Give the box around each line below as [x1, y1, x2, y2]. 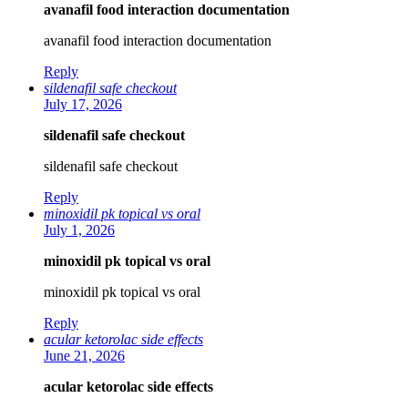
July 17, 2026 [44, 97, 122, 113]
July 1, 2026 [44, 222, 115, 239]
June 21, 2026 [44, 348, 125, 364]
